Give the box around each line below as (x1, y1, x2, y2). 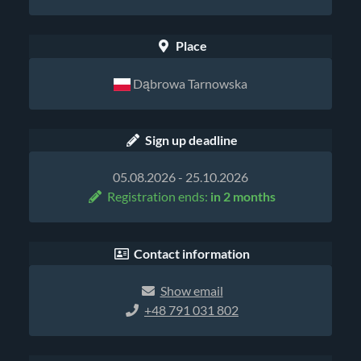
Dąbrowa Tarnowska (131, 76, 248, 91)
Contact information (133, 246, 250, 261)
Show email (160, 284, 223, 299)
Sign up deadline (143, 132, 238, 147)
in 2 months (210, 189, 276, 205)
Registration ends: (107, 189, 210, 205)
